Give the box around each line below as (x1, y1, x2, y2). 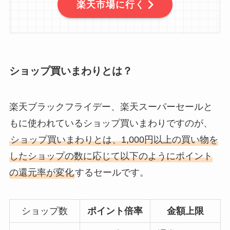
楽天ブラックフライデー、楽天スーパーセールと (9, 101, 213, 112)
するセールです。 (74, 167, 149, 178)
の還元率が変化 (9, 167, 74, 178)
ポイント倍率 (87, 205, 143, 216)
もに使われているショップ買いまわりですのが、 (9, 118, 213, 128)
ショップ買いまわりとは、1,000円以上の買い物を (10, 134, 218, 145)
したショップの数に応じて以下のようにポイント (9, 150, 213, 161)
